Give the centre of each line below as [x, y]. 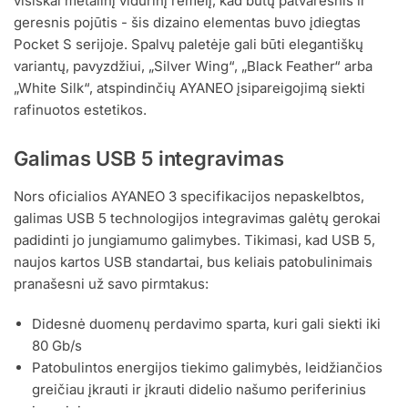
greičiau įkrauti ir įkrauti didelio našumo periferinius [199, 389]
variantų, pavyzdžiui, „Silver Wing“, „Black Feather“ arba [193, 66]
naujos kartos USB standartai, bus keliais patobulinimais [193, 262]
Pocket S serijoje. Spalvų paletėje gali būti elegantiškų [189, 44]
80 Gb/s [57, 345]
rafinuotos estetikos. [80, 109]
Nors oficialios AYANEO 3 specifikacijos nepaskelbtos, [189, 197]
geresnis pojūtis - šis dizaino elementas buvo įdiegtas [187, 22]
